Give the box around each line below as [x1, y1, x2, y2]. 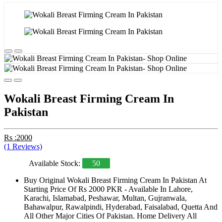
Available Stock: [29, 159, 82, 168]
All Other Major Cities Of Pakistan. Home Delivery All [24, 212, 197, 221]
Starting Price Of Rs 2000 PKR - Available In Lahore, [24, 185, 193, 194]
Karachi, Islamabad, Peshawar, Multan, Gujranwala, [24, 194, 187, 203]
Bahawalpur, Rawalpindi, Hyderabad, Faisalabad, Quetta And [24, 203, 218, 212]
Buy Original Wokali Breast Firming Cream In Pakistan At [24, 176, 207, 185]
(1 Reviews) [4, 142, 42, 151]
